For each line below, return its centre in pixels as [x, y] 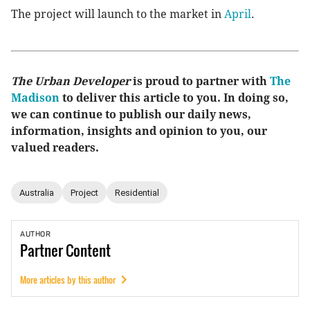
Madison [35, 98]
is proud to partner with [200, 82]
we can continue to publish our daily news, [131, 115]
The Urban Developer [71, 82]
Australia [37, 192]
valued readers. [56, 148]
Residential [137, 192]
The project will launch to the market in [118, 15]
